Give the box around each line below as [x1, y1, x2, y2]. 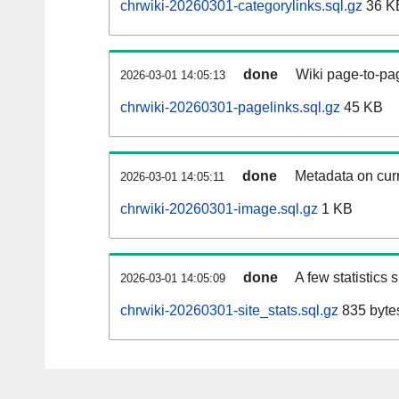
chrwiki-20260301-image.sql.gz [120, 201, 318, 217]
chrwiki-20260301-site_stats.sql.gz [120, 303, 338, 319]
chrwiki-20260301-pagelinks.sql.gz [120, 100, 340, 116]
